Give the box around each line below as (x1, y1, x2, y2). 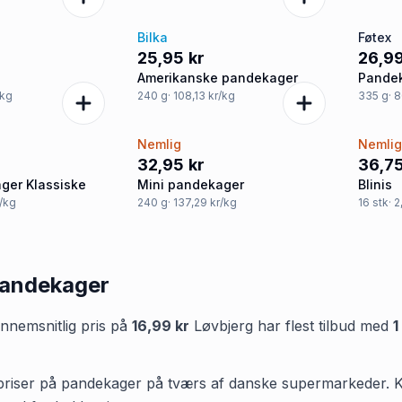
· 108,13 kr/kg (167, 89, 235, 102)
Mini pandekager (136, 177, 244, 192)
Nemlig (136, 136, 181, 152)
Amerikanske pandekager (136, 70, 298, 85)
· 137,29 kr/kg (167, 196, 237, 209)
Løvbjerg (194, 317, 253, 335)
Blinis (358, 177, 393, 192)
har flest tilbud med (253, 317, 393, 335)
